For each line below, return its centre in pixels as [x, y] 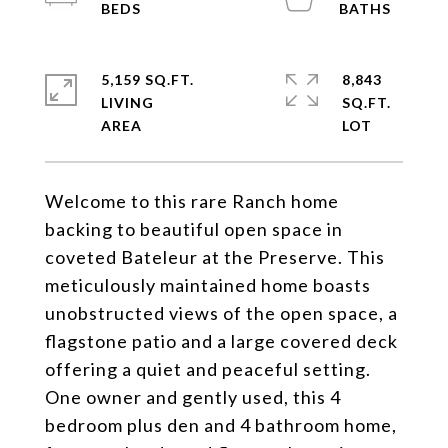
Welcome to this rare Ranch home [192, 201]
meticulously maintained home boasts [208, 285]
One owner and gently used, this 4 [193, 397]
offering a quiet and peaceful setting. [208, 369]
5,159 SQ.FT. [147, 79]
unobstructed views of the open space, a [221, 313]
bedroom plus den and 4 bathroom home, [221, 425]
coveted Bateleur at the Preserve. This [215, 257]
